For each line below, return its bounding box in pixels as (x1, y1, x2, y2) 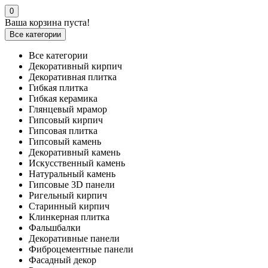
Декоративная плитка (29, 72, 117, 82)
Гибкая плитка (29, 83, 88, 93)
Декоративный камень (29, 147, 120, 157)
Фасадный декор (29, 255, 96, 265)
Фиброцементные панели (29, 244, 133, 254)
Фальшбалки (29, 223, 81, 233)
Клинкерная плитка (29, 212, 109, 222)
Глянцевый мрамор (29, 104, 107, 114)
